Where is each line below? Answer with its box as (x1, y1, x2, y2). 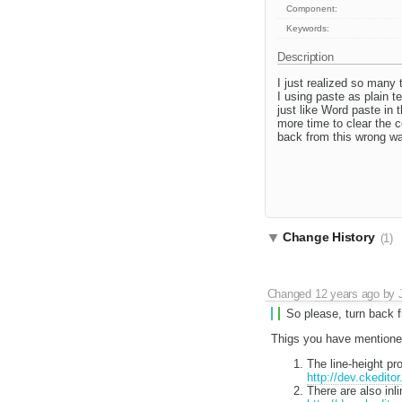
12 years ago (314, 287, 380, 301)
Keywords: (286, 23, 330, 34)
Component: (286, 4, 338, 14)
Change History (283, 230, 379, 245)
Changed (267, 287, 315, 301)
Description (277, 50, 337, 65)
